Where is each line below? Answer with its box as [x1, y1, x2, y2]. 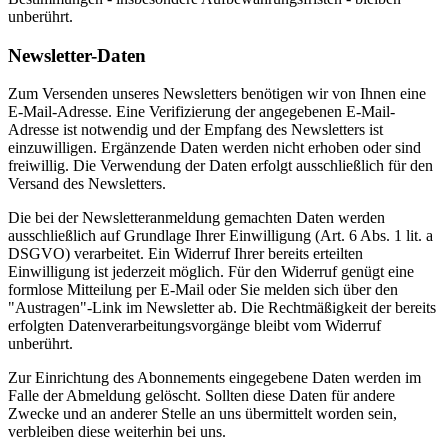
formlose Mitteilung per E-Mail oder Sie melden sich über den [8, 281, 398, 299]
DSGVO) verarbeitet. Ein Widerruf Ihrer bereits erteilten [8, 245, 363, 263]
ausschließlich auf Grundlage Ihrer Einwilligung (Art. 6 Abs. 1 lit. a [8, 227, 433, 245]
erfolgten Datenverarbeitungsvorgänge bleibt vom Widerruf [8, 317, 381, 335]
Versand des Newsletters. [8, 175, 166, 193]
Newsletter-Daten [8, 44, 146, 66]
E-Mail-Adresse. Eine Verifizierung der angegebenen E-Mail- [8, 103, 395, 121]
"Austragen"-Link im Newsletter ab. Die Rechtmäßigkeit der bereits [8, 299, 436, 317]
